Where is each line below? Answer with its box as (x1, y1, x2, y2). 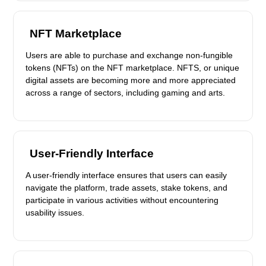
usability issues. (25, 208, 84, 217)
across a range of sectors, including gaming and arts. (25, 88, 225, 97)
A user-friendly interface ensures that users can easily (25, 170, 227, 180)
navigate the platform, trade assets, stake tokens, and (25, 183, 227, 192)
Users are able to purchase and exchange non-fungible (25, 50, 233, 60)
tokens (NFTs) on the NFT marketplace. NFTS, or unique (25, 63, 239, 72)
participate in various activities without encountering (25, 195, 218, 205)
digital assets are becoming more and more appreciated (25, 75, 236, 85)
